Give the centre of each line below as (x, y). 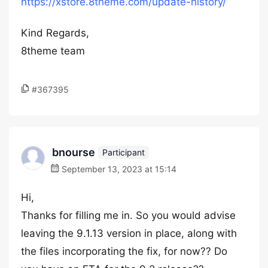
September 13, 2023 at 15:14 (118, 169)
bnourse (74, 152)
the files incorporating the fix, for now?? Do (124, 251)
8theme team (53, 51)
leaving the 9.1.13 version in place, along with (129, 233)
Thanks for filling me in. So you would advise (128, 215)
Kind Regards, (55, 33)
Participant (124, 152)
